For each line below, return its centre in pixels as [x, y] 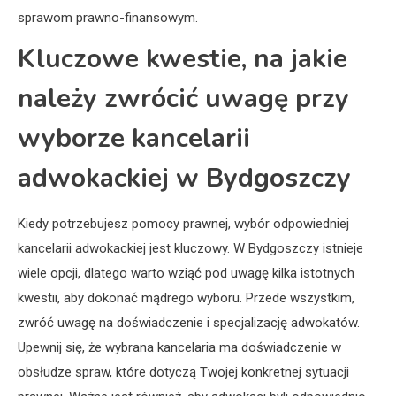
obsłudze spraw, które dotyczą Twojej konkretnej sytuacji [183, 373]
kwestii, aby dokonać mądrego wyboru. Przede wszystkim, [186, 298]
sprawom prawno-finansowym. [108, 18]
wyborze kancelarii [134, 139]
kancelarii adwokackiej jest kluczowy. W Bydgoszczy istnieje [190, 249]
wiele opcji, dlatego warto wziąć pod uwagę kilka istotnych [186, 274]
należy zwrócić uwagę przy [183, 99]
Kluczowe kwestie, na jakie [183, 59]
